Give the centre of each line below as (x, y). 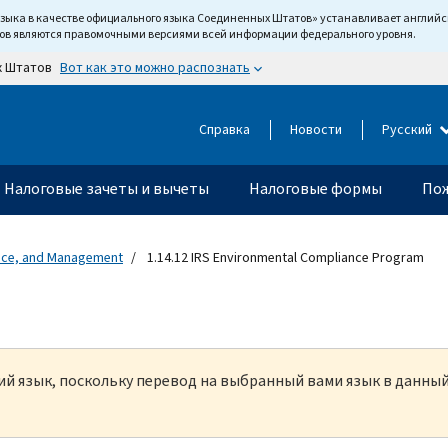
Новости (316, 130)
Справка (224, 130)
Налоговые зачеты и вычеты (106, 188)
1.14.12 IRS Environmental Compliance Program (284, 257)
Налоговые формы (315, 188)
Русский (408, 130)
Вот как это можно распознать (155, 67)
